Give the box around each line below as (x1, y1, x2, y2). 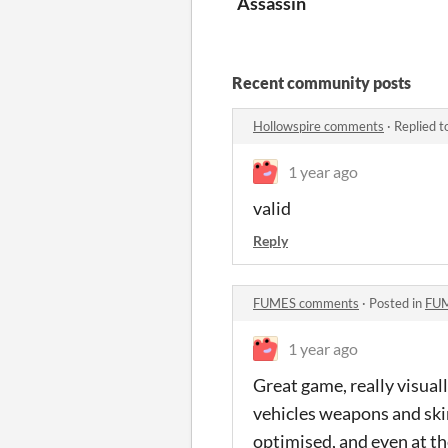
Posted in (369, 294, 425, 311)
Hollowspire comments (253, 117, 384, 134)
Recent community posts (232, 72, 411, 92)
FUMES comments (253, 294, 359, 311)
